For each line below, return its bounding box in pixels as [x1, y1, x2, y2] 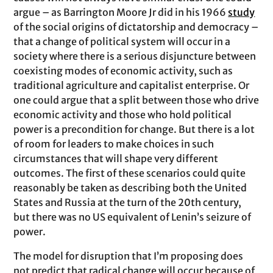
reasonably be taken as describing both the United [13, 182, 247, 194]
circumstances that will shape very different [13, 152, 219, 165]
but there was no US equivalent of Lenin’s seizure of [13, 211, 252, 223]
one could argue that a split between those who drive [13, 94, 260, 106]
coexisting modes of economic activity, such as [13, 65, 233, 77]
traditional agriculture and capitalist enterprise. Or [13, 79, 250, 91]
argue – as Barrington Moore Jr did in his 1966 [13, 6, 229, 18]
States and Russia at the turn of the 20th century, [13, 196, 242, 208]
